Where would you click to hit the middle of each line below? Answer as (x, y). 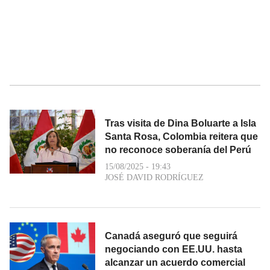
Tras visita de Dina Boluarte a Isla (181, 123)
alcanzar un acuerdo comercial (175, 262)
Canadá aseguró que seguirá (171, 236)
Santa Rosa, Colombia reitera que (181, 136)
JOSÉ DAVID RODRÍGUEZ (154, 177)
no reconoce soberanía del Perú (178, 149)
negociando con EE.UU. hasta (174, 249)
